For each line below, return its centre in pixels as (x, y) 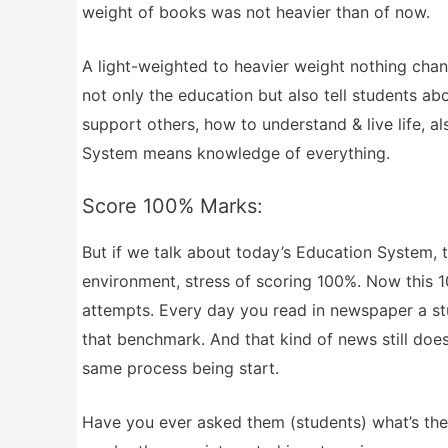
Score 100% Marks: (172, 205)
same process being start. (180, 367)
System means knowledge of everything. (236, 153)
